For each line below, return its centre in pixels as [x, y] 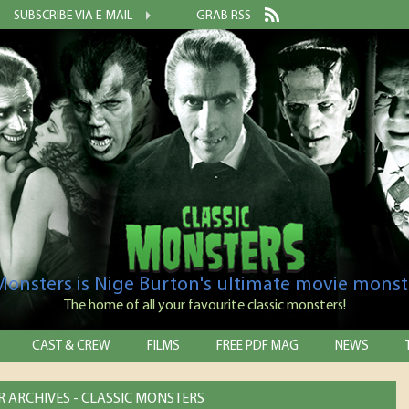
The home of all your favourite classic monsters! [204, 306]
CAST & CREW [71, 346]
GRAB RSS [224, 16]
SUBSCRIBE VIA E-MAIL [73, 16]
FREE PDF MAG [257, 346]
